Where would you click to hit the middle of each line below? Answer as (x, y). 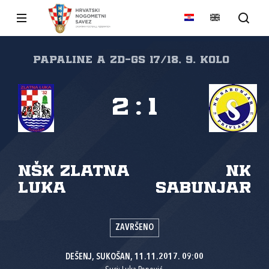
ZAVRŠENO (134, 228)
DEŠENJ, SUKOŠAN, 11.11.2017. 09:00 (134, 257)
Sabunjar (203, 188)
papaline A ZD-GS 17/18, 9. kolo (131, 60)
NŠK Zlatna (74, 171)
